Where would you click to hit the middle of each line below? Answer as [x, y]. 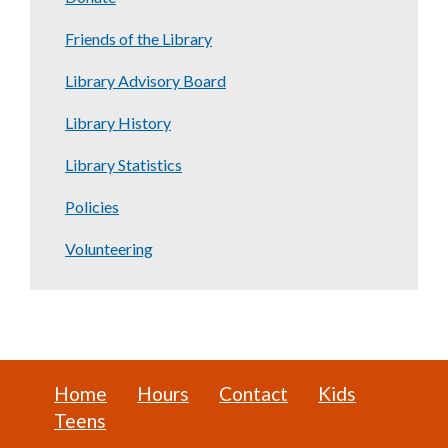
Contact [253, 394]
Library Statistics [123, 165]
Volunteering [109, 249]
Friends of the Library [138, 39]
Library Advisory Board [145, 81]
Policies [92, 207]
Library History [118, 123]
